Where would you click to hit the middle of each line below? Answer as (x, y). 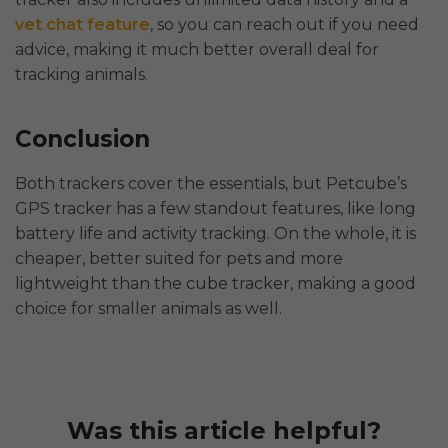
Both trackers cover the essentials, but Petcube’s (211, 183)
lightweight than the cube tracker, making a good (215, 283)
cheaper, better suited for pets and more (179, 258)
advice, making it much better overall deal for (197, 49)
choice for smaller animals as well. (148, 308)
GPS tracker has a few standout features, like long (215, 208)
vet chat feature (82, 24)
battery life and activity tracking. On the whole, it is (215, 233)
